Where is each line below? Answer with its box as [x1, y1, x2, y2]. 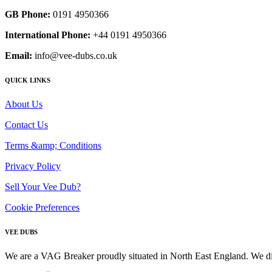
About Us [5, 98, 42, 109]
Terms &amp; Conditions [5, 140, 101, 151]
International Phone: [5, 29, 90, 40]
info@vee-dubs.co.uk [32, 50, 117, 61]
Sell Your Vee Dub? [5, 181, 81, 192]
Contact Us [5, 119, 48, 130]
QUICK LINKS [5, 76, 50, 84]
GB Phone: [5, 8, 50, 19]
